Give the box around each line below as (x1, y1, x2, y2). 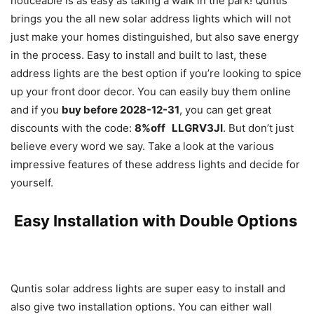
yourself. (11, 176, 53, 189)
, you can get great (179, 103, 271, 116)
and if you (11, 103, 62, 116)
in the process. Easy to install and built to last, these (11, 48, 267, 62)
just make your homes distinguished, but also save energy (11, 30, 299, 43)
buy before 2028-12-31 (62, 103, 179, 116)
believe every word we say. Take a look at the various (11, 139, 274, 153)
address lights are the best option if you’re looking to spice (11, 67, 301, 80)
